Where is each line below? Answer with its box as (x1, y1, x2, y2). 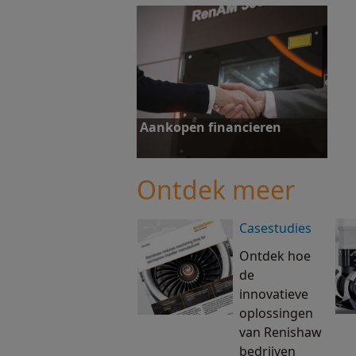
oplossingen (239, 304, 313, 322)
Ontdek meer (137, 172, 295, 207)
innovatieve (239, 285, 308, 303)
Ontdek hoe (239, 247, 311, 265)
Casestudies (239, 219, 311, 237)
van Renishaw (239, 323, 322, 341)
